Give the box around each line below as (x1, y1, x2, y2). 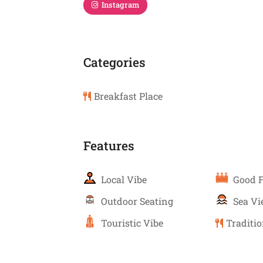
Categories (83, 54, 146, 70)
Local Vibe (101, 173, 147, 186)
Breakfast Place (94, 90, 163, 102)
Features (83, 137, 134, 154)
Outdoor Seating (101, 195, 173, 207)
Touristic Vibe (101, 217, 163, 229)
